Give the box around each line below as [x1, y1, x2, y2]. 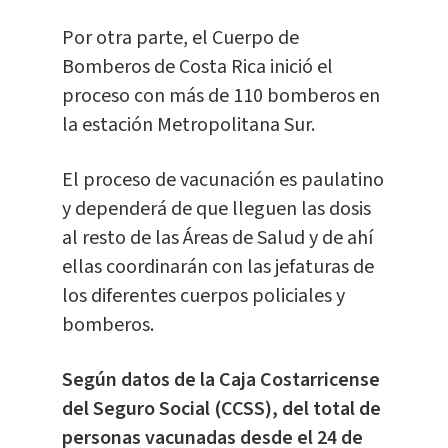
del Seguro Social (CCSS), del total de [61, 395, 381, 424]
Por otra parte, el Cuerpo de [61, 24, 299, 53]
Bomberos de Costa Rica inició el [61, 53, 333, 82]
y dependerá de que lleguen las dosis [61, 195, 371, 224]
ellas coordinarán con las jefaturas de [61, 253, 374, 282]
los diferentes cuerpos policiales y [61, 282, 345, 311]
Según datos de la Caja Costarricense [61, 366, 380, 395]
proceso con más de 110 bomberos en [61, 82, 380, 111]
